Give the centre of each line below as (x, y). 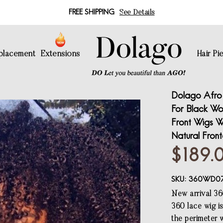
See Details (137, 13)
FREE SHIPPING (91, 12)
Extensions (60, 54)
